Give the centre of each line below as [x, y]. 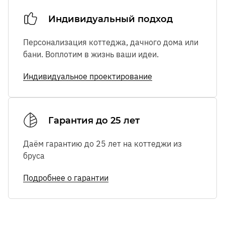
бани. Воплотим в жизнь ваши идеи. [91, 54]
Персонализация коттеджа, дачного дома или [111, 42]
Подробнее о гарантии [66, 178]
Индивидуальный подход [110, 19]
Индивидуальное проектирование [88, 77]
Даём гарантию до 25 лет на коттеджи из [102, 144]
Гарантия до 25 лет [94, 121]
